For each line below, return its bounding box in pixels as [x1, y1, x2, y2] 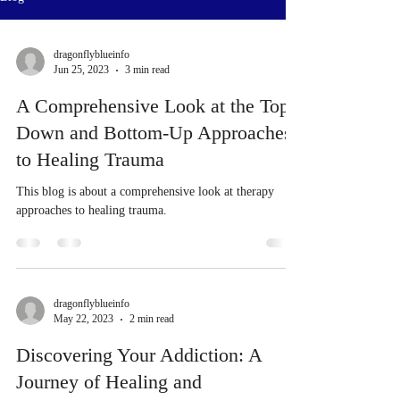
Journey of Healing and [16, 371, 202, 393]
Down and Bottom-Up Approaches [16, 121, 292, 144]
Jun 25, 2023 [54, 63, 109, 76]
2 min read [129, 312, 174, 325]
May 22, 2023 [54, 312, 113, 325]
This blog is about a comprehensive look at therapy [16, 185, 274, 198]
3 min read [125, 63, 170, 76]
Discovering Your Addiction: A [16, 344, 262, 366]
